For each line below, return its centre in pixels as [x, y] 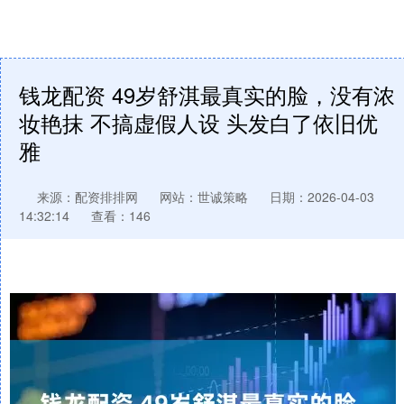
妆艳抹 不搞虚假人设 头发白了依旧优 [198, 123]
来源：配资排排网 [89, 197]
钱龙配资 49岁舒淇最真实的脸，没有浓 [207, 95]
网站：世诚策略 [204, 197]
